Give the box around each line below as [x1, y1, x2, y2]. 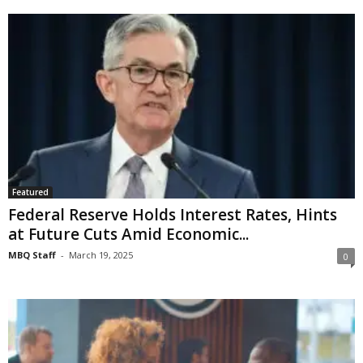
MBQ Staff [8, 249, 56, 262]
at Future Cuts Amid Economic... [8, 224, 249, 246]
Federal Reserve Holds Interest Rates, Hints [8, 204, 337, 226]
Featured [12, 186, 49, 199]
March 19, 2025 [69, 249, 133, 262]
